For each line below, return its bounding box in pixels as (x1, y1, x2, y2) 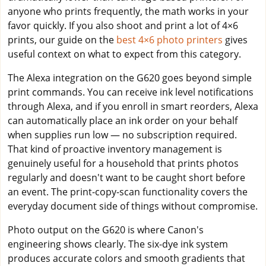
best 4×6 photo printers (116, 33, 223, 46)
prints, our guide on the (8, 33, 116, 46)
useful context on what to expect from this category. (8, 47, 241, 61)
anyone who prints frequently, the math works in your (8, 4, 249, 18)
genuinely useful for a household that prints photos (8, 156, 239, 170)
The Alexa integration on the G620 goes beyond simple (8, 71, 252, 84)
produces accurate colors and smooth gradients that (8, 251, 245, 265)
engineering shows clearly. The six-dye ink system (8, 237, 228, 251)
